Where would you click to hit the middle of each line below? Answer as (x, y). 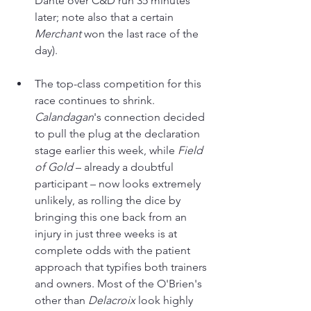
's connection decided (151, 117)
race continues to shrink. (96, 101)
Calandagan (64, 117)
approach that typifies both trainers (122, 267)
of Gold (54, 167)
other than (61, 301)
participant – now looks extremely (119, 184)
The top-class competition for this (119, 84)
